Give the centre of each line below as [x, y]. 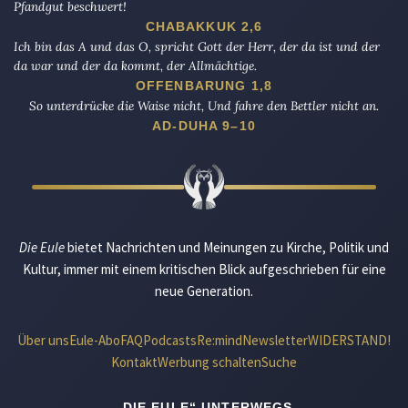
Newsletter [275, 341]
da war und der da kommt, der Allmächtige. [135, 66]
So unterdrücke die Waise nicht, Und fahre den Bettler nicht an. [204, 106]
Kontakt [134, 362]
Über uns [43, 341]
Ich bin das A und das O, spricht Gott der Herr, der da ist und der [197, 47]
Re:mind [219, 341]
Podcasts [170, 341]
